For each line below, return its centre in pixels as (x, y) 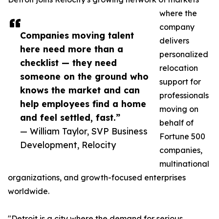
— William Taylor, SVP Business (84, 131)
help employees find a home (83, 104)
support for (180, 82)
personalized (184, 55)
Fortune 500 (182, 137)
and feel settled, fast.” (70, 118)
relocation (179, 68)
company (177, 27)
